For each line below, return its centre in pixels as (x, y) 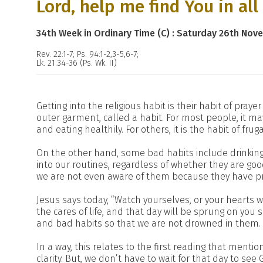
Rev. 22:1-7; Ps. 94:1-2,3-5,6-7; (87, 54)
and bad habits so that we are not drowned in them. (149, 223)
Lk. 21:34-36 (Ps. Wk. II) (77, 63)
